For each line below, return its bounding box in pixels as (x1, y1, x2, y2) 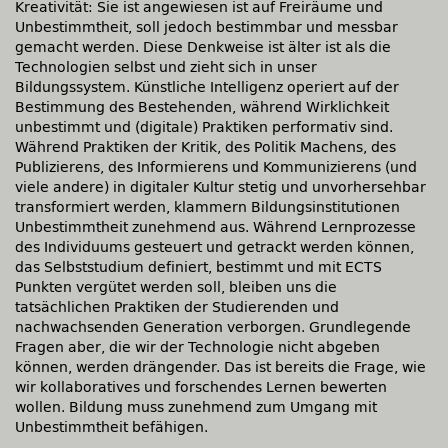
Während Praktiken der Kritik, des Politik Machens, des (15, 139, 396, 156)
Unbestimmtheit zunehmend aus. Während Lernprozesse (15, 219, 416, 236)
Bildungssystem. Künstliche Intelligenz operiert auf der (15, 79, 399, 96)
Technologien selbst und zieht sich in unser (15, 59, 317, 76)
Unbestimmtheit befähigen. (15, 419, 208, 436)
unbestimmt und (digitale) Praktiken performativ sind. (15, 119, 393, 136)
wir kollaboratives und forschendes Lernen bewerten (15, 379, 387, 396)
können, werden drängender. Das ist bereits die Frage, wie (15, 359, 426, 376)
